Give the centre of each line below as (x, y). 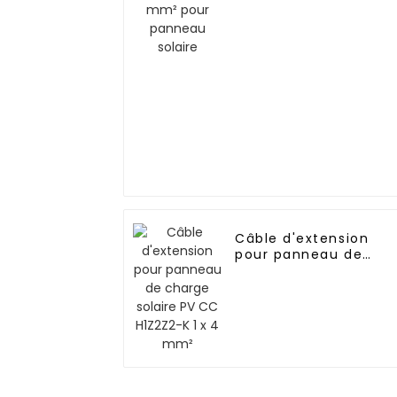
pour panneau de (299, 255)
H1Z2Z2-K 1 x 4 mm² (306, 287)
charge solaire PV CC (313, 271)
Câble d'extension (302, 239)
